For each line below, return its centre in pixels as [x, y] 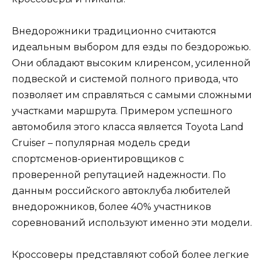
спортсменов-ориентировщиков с [98, 159]
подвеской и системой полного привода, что [125, 79]
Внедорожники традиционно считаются [114, 31]
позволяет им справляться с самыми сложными [132, 95]
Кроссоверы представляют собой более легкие [130, 255]
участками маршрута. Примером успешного [122, 111]
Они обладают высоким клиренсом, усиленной [131, 63]
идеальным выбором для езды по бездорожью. [131, 47]
